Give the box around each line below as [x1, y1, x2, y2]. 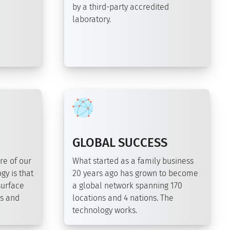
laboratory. [72, 14, 111, 25]
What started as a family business [72, 156, 194, 166]
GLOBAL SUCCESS [72, 136, 167, 150]
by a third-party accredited [72, 2, 169, 12]
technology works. [72, 205, 137, 216]
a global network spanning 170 [72, 181, 182, 191]
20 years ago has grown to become [72, 168, 198, 179]
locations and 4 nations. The [72, 193, 174, 203]
